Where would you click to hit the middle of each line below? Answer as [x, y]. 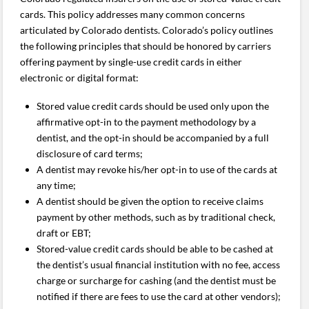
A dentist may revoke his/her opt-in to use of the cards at [157, 170]
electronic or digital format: [80, 77]
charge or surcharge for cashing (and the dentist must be [156, 281]
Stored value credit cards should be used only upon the [152, 106]
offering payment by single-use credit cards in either [131, 61]
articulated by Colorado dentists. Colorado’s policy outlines [147, 30]
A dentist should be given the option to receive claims [150, 201]
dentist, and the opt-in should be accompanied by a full [152, 138]
